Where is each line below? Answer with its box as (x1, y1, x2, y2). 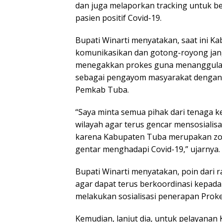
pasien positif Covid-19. (75, 12, 162, 24)
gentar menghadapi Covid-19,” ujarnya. (75, 144, 220, 155)
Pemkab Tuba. (75, 84, 129, 96)
